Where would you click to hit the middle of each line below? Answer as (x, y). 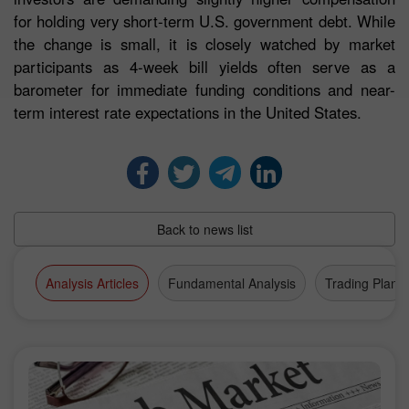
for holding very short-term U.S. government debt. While (204, 21)
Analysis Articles (92, 283)
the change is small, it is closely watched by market (204, 44)
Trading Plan (362, 283)
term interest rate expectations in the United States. (188, 113)
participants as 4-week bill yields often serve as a (204, 67)
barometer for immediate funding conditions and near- (204, 90)
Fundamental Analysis (232, 283)
